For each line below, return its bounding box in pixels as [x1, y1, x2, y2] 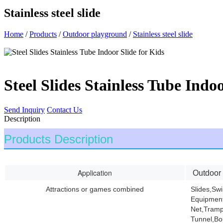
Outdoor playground [63, 29, 127, 38]
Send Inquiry [4, 105, 45, 114]
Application [78, 167, 112, 178]
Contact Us [47, 105, 82, 114]
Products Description [4, 132, 113, 146]
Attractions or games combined [46, 185, 144, 193]
